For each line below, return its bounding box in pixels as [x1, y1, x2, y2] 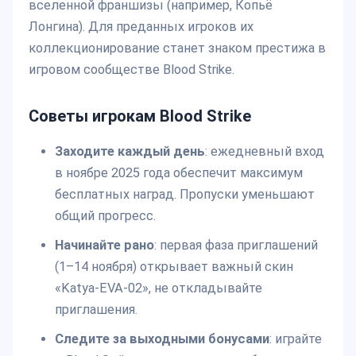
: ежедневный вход [204, 144, 324, 160]
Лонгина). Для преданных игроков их [29, 19, 253, 35]
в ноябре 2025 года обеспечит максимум [54, 165, 303, 181]
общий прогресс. [54, 208, 156, 224]
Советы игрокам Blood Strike [29, 106, 251, 126]
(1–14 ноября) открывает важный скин [54, 259, 293, 275]
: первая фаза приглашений [153, 238, 318, 253]
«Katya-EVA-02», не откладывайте [54, 281, 262, 296]
